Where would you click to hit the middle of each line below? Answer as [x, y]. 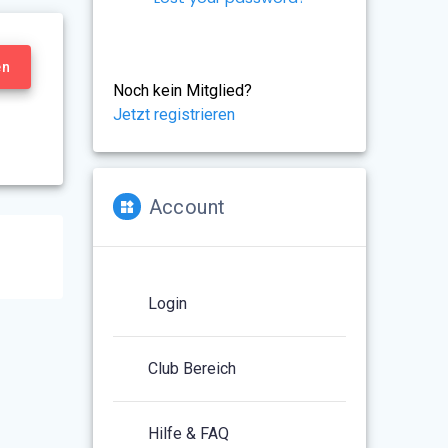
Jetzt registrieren [174, 114]
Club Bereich [192, 368]
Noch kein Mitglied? [183, 90]
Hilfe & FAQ [189, 433]
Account [187, 206]
